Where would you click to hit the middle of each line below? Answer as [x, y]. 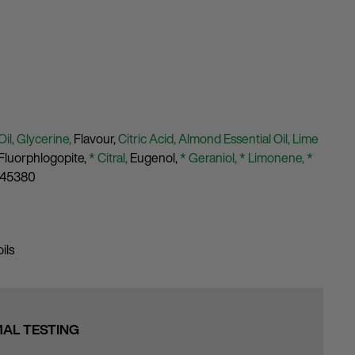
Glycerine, [45, 139]
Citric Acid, [148, 139]
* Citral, [109, 158]
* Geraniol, [210, 158]
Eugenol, [155, 158]
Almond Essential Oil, [235, 139]
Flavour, [96, 139]
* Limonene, [273, 158]
